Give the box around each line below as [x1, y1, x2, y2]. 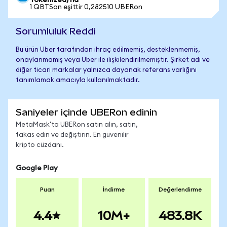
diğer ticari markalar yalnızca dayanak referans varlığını [16, 67, 197, 73]
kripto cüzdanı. [16, 142, 64, 148]
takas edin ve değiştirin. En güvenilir [16, 132, 129, 138]
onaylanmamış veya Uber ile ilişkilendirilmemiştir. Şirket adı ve [16, 57, 210, 63]
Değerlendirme [158, 186, 202, 193]
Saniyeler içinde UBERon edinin [16, 107, 157, 118]
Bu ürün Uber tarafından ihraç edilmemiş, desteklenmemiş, [16, 47, 200, 53]
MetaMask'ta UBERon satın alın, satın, [16, 122, 138, 128]
